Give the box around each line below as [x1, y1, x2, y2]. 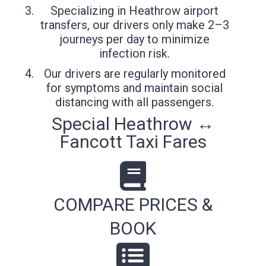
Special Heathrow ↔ [52, 113, 214, 134]
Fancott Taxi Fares [59, 131, 207, 152]
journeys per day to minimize [59, 31, 210, 46]
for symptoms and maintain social [46, 80, 223, 95]
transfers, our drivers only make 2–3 [40, 17, 229, 32]
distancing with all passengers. [55, 94, 214, 109]
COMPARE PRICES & [53, 194, 213, 216]
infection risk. [99, 46, 170, 61]
